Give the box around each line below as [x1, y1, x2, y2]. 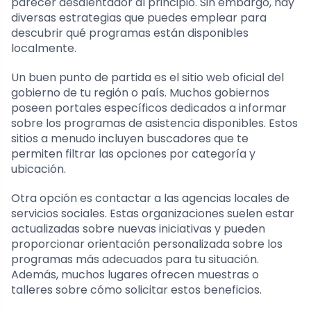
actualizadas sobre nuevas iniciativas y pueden [11, 220, 265, 237]
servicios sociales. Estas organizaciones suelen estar [11, 205, 294, 221]
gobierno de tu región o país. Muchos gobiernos [11, 84, 269, 101]
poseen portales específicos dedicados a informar [11, 99, 287, 116]
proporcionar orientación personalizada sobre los [11, 235, 283, 252]
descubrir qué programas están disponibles [11, 24, 249, 41]
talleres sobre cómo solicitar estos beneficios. [11, 281, 262, 298]
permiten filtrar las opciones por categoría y [11, 145, 255, 162]
